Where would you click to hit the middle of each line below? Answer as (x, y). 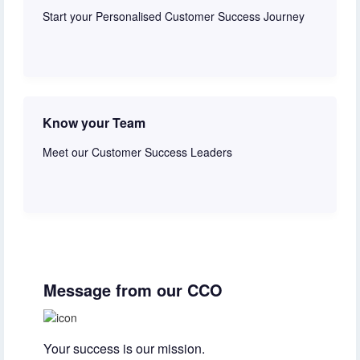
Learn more (72, 196)
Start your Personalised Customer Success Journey (174, 16)
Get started (71, 61)
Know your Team (94, 122)
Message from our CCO (133, 289)
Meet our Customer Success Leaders (137, 151)
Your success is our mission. (124, 348)
